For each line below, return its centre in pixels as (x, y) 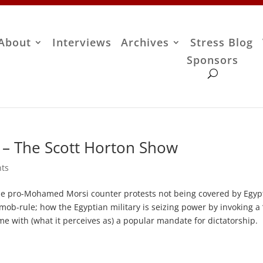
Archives (145, 43)
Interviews (82, 43)
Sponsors (213, 60)
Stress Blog (222, 43)
